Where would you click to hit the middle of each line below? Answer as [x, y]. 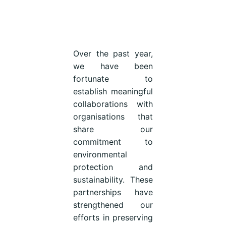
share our [113, 129]
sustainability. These [113, 179]
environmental [100, 154]
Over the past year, [113, 53]
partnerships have [113, 192]
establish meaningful [113, 91]
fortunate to [113, 78]
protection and [113, 167]
